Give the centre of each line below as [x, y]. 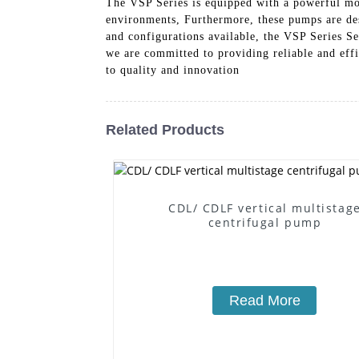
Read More [264, 300]
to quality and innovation [173, 70]
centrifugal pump [265, 222]
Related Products [165, 129]
